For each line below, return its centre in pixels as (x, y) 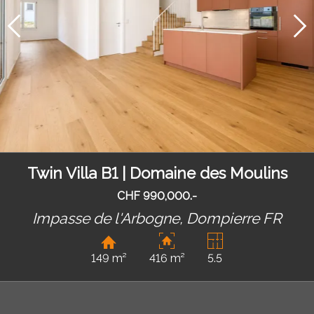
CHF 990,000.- (157, 196)
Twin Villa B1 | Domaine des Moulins (157, 173)
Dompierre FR (234, 218)
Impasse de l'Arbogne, (109, 218)
